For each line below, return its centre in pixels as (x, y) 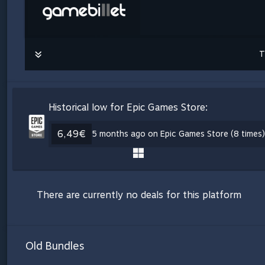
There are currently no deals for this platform (139, 195)
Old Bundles (55, 245)
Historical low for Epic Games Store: (128, 107)
